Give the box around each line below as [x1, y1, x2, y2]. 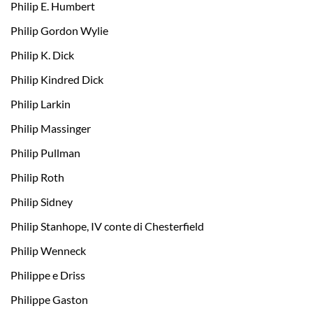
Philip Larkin [10, 97, 71, 111]
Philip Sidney [10, 195, 73, 209]
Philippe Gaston [10, 293, 88, 307]
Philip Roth [10, 170, 64, 184]
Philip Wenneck [10, 244, 86, 258]
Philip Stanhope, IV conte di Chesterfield [10, 219, 204, 233]
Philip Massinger [10, 122, 91, 136]
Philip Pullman [10, 146, 80, 160]
